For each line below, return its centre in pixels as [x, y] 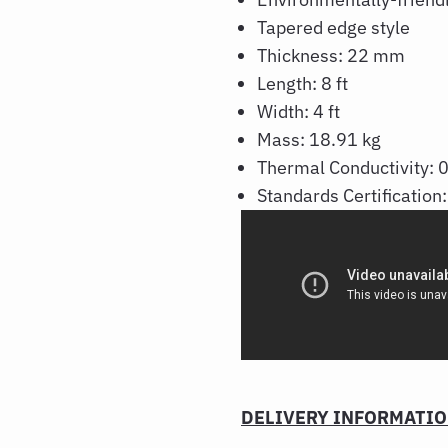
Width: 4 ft [298, 111]
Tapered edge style [335, 27]
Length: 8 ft [302, 83]
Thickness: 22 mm [331, 55]
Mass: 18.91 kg [321, 139]
